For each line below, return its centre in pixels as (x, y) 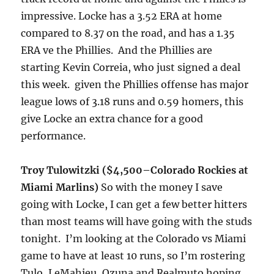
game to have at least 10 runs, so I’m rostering (133, 256)
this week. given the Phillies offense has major (135, 85)
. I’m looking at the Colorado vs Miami (152, 239)
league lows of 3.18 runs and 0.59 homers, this (132, 102)
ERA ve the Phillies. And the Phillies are (117, 50)
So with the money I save (161, 187)
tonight (40, 239)
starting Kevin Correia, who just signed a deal (131, 68)
